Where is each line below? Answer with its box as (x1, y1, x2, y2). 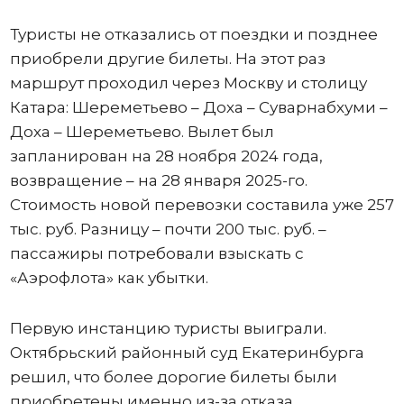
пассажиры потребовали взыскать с (9, 243, 304, 262)
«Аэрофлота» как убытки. (9, 268, 208, 287)
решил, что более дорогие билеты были (9, 367, 337, 386)
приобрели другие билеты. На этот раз (9, 49, 326, 68)
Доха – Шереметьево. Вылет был (9, 122, 274, 141)
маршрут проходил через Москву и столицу (9, 73, 367, 92)
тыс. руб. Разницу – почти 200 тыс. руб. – (9, 219, 326, 238)
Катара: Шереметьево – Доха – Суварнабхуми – (9, 97, 388, 116)
